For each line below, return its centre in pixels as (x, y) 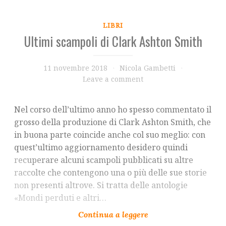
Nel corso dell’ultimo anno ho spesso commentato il (113, 109)
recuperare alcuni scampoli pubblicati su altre (104, 160)
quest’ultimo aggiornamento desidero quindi (101, 147)
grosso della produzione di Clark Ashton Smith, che (112, 122)
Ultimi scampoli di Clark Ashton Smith (113, 41)
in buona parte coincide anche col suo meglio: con (110, 134)
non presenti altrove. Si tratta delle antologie (101, 185)
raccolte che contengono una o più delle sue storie (110, 172)
